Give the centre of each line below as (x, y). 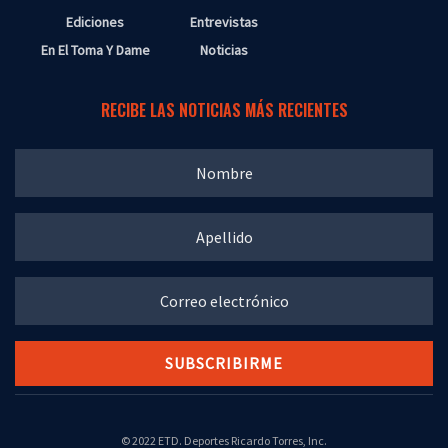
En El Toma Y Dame (95, 49)
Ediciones (95, 21)
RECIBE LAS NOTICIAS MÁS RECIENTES (224, 109)
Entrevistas (224, 21)
